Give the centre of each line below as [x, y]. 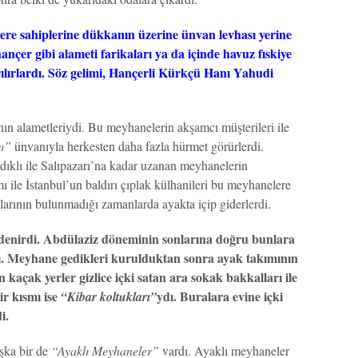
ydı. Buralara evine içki [220, 296]
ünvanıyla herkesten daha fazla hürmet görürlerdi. [137, 146]
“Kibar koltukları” [109, 296]
